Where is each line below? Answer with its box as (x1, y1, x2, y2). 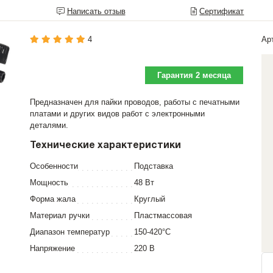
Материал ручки (30, 211, 90, 220)
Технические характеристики (30, 141, 181, 150)
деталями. (30, 121, 68, 130)
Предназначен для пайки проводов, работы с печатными (30, 97, 239, 107)
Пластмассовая (134, 211, 192, 220)
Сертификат (199, 7, 244, 16)
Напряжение (30, 244, 75, 253)
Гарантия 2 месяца (157, 71, 231, 80)
